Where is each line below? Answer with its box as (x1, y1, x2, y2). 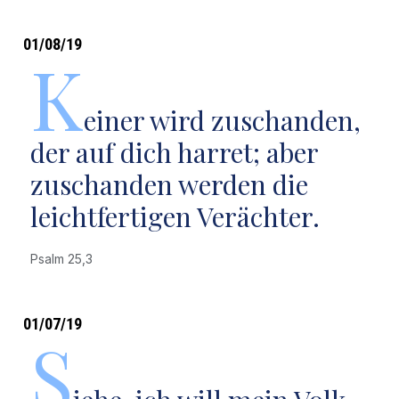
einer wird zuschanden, (83, 102, 361, 138)
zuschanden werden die (29, 167, 308, 202)
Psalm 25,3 (29, 251, 100, 266)
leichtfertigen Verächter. (29, 199, 320, 234)
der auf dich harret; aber (29, 134, 318, 170)
